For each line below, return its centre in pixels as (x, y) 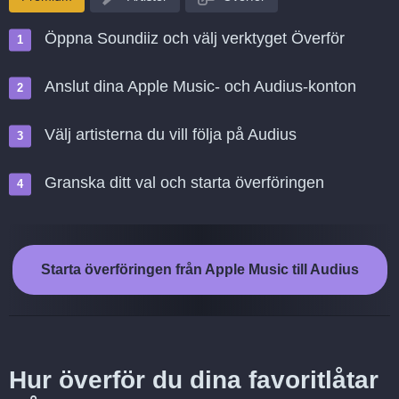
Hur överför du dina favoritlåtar (194, 380)
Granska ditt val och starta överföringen (184, 183)
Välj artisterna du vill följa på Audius (171, 134)
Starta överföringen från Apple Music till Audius (199, 269)
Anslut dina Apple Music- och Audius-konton (200, 86)
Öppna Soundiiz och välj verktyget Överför (195, 38)
